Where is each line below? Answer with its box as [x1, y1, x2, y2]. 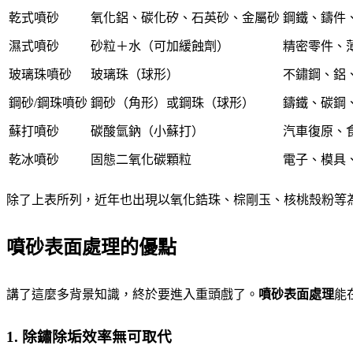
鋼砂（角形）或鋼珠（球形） [91, 96, 255, 110]
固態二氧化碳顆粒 [91, 153, 191, 167]
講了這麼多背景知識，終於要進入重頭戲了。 [6, 287, 258, 301]
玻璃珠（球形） [91, 68, 179, 82]
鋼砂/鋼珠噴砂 [9, 96, 87, 110]
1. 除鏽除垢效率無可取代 [6, 328, 172, 345]
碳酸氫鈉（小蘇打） [91, 124, 204, 139]
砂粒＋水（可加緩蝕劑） [91, 39, 229, 54]
